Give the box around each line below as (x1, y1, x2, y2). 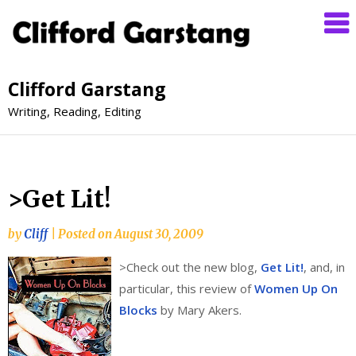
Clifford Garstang (8, 75, 166, 102)
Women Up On (254, 280, 338, 296)
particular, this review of (119, 280, 254, 296)
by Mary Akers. (157, 301, 242, 318)
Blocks (119, 301, 157, 318)
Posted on (58, 226, 114, 242)
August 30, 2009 (114, 226, 203, 242)
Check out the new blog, (126, 258, 261, 275)
